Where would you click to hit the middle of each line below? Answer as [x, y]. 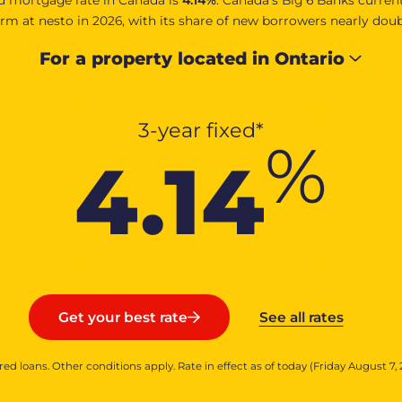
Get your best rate [123, 318]
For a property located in [157, 58]
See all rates [301, 318]
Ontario [310, 58]
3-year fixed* [201, 130]
